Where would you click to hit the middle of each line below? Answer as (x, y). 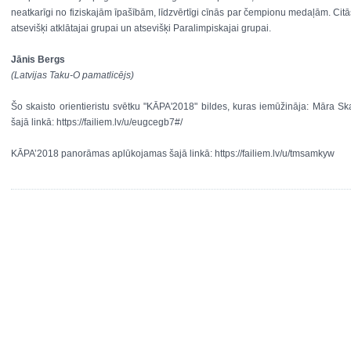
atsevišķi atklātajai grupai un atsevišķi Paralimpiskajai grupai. (142, 28)
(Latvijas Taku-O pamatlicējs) (72, 75)
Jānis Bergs (38, 60)
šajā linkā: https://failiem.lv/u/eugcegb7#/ (97, 122)
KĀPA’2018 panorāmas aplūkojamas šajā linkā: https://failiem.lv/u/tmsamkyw (173, 154)
